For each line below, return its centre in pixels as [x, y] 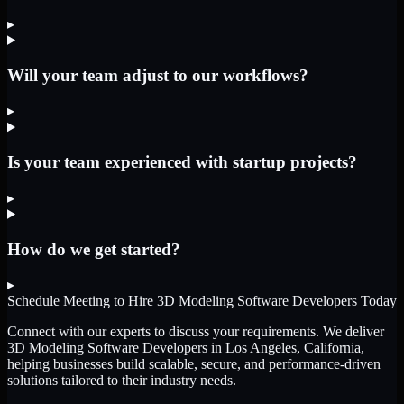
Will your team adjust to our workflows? [158, 75]
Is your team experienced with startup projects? [182, 162]
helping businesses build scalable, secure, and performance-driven [194, 364]
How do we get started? [94, 249]
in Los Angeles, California [284, 348]
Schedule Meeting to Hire [82, 301]
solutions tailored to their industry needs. [122, 381]
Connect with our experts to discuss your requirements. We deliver [196, 332]
